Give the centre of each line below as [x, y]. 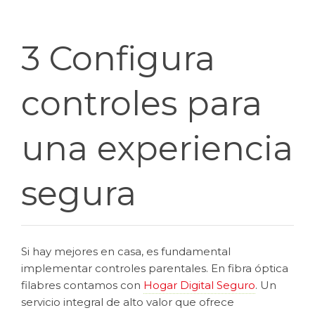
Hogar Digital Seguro [199, 285]
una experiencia [157, 148]
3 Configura [118, 58]
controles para [142, 103]
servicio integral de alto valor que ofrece [128, 302]
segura [83, 193]
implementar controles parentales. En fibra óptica [155, 268]
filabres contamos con [82, 285]
